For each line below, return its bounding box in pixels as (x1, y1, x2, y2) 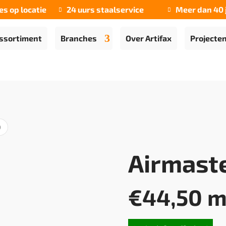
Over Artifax (125, 33, 172, 43)
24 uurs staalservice (67, 5, 144, 14)
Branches (60, 33, 97, 43)
